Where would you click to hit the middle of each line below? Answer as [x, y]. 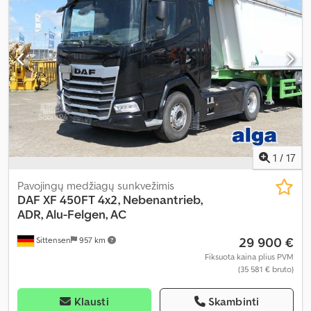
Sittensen [52, 239]
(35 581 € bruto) [266, 269]
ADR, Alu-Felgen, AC [72, 214]
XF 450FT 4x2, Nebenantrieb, [123, 199]
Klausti [91, 301]
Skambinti [234, 301]
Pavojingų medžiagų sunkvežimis [96, 185]
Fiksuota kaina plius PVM [249, 256]
